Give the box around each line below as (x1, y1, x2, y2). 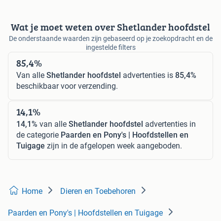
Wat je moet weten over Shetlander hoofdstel (11, 20, 210, 35)
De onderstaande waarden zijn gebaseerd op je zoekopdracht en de (8, 35, 213, 43)
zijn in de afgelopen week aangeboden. (45, 141, 182, 151)
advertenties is (121, 71, 175, 80)
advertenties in (143, 119, 196, 129)
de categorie (16, 130, 61, 140)
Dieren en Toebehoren (60, 186, 136, 196)
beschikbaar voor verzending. (16, 81, 118, 91)
